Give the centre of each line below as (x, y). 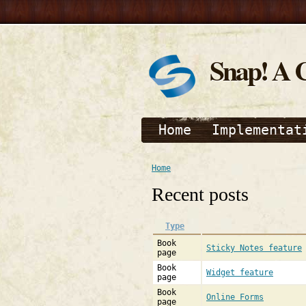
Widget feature (240, 273)
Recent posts (200, 194)
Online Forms (235, 297)
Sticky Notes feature (254, 248)
